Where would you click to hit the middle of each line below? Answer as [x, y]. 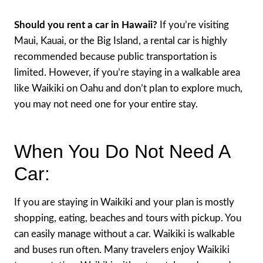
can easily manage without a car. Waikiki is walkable [124, 234]
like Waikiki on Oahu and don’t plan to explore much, [128, 88]
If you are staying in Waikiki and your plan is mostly [124, 202]
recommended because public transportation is [115, 56]
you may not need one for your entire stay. [106, 104]
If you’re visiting [193, 25]
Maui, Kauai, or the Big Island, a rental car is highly [121, 41]
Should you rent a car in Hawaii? [86, 25]
